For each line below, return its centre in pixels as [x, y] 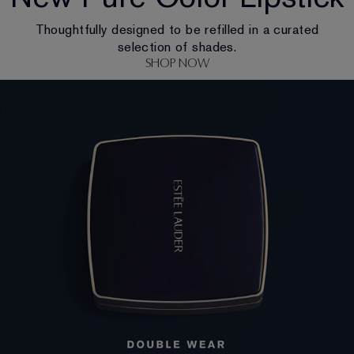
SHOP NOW [177, 63]
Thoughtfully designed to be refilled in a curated [177, 30]
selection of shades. [177, 47]
